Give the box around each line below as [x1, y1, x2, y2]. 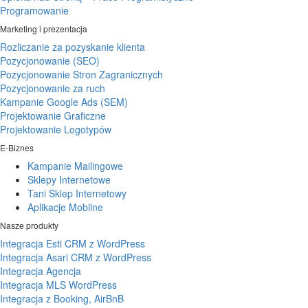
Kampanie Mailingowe [27, 159, 123, 173]
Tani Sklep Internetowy [27, 186, 126, 201]
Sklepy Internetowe [27, 173, 111, 187]
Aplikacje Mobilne [27, 200, 103, 214]
